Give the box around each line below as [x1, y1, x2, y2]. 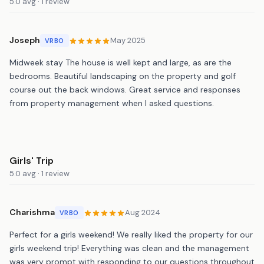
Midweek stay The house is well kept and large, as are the [9, 57, 232, 68]
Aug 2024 [124, 207, 160, 218]
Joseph [9, 35, 40, 46]
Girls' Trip [9, 154, 54, 167]
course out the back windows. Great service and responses [9, 84, 240, 95]
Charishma [9, 207, 55, 218]
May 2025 [110, 35, 146, 46]
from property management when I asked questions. [9, 97, 214, 108]
